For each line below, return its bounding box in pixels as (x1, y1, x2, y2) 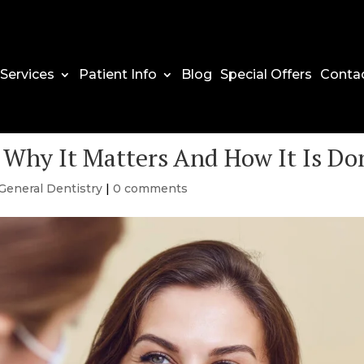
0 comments (113, 180, 188, 196)
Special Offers (219, 66, 312, 82)
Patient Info (78, 66, 157, 82)
